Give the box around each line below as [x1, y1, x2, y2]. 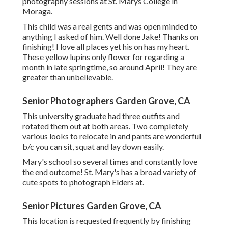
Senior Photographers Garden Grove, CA [22, 95, 190, 107]
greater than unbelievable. [22, 72, 113, 82]
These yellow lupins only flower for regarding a [22, 52, 184, 62]
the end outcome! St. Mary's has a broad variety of [22, 167, 196, 177]
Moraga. [22, 6, 52, 16]
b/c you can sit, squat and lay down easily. [22, 141, 164, 152]
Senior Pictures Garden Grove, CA [22, 200, 161, 212]
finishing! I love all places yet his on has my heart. [22, 42, 189, 52]
